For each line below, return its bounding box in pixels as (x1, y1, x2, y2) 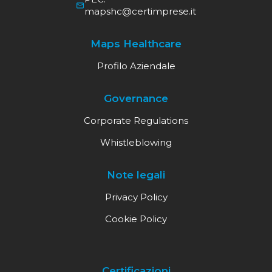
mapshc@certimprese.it (84, 5, 196, 17)
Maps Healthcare (90, 37, 182, 50)
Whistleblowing (100, 136, 172, 148)
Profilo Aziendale (97, 59, 175, 72)
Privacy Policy (104, 191, 168, 203)
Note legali (107, 168, 165, 181)
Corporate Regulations (84, 114, 188, 126)
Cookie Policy (105, 212, 167, 225)
